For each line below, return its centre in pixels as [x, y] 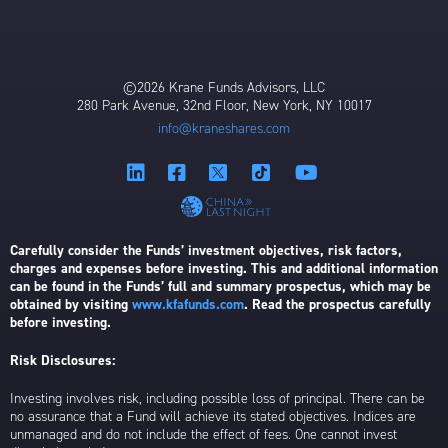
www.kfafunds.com [188, 305]
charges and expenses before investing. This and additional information [224, 269]
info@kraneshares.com [224, 128]
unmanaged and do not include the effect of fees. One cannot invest [203, 435]
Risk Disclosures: [62, 361]
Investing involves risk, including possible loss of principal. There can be [217, 399]
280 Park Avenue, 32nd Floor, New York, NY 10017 [224, 105]
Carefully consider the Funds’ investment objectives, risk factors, [206, 251]
